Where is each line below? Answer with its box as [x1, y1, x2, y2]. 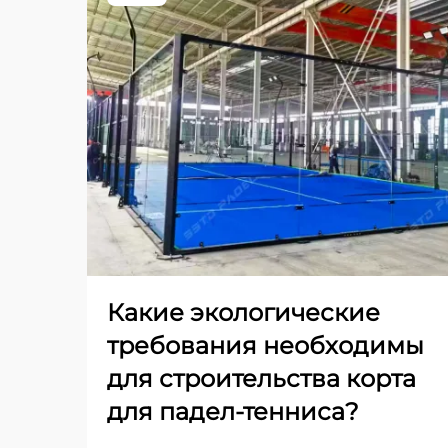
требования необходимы [107, 331, 424, 361]
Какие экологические [107, 298, 380, 328]
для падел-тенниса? [107, 397, 359, 427]
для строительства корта [107, 364, 416, 394]
